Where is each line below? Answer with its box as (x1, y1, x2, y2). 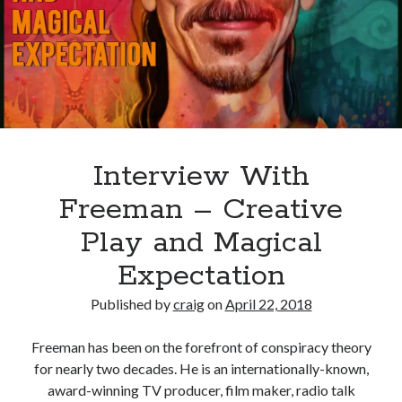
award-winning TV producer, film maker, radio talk (47, 380, 355, 398)
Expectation (117, 257, 285, 295)
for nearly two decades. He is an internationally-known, (33, 359, 369, 377)
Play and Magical (80, 223, 322, 262)
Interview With (92, 157, 310, 196)
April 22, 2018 (224, 294, 312, 312)
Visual (252, 46, 291, 64)
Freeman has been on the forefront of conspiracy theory (31, 337, 371, 355)
